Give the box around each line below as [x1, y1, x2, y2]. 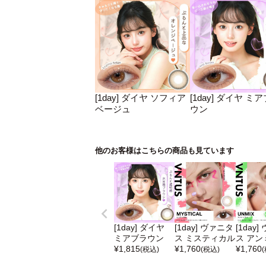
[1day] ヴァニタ [175, 223, 234, 233]
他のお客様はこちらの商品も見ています [95, 146, 234, 155]
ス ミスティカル [175, 233, 236, 243]
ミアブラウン [114, 233, 164, 243]
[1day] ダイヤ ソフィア [95, 93, 186, 103]
